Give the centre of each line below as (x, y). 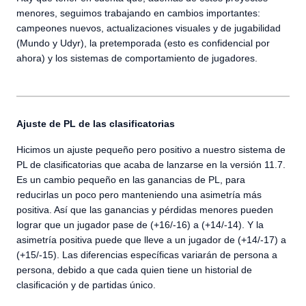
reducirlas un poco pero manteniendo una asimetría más (139, 195)
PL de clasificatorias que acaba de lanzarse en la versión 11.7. (151, 165)
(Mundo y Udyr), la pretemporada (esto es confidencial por (143, 43)
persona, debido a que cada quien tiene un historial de (134, 270)
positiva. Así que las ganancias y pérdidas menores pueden (145, 210)
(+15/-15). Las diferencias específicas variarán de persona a (147, 255)
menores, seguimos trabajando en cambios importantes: (138, 13)
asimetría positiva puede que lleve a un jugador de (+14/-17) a (151, 240)
